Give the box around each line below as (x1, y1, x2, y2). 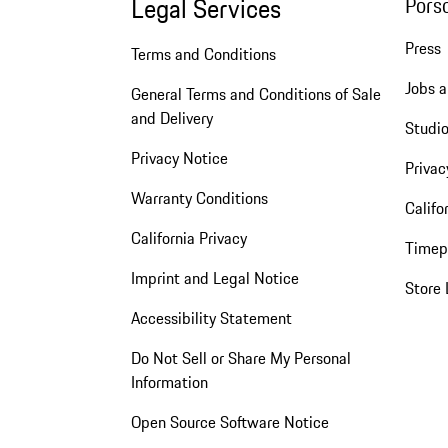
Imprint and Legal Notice (130, 265, 299, 290)
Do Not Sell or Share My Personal (130, 345, 351, 370)
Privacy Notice (130, 145, 228, 170)
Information (130, 369, 208, 394)
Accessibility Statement (130, 305, 292, 330)
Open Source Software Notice (130, 409, 329, 434)
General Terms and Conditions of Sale (130, 81, 381, 106)
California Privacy (130, 225, 247, 250)
